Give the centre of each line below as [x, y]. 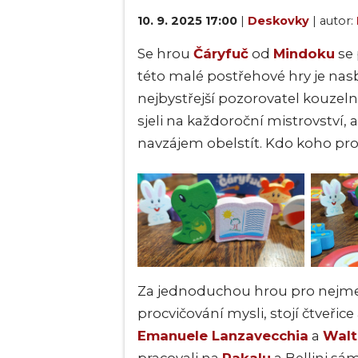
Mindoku [304, 53]
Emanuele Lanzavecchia [223, 336]
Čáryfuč [221, 53]
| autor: [334, 20]
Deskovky [280, 20]
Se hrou [165, 53]
